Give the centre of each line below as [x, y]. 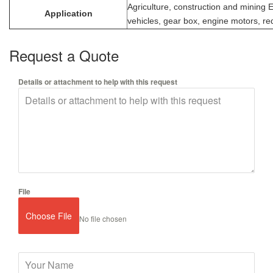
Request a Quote [64, 55]
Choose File [49, 215]
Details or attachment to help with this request [98, 81]
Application [68, 13]
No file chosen [103, 219]
